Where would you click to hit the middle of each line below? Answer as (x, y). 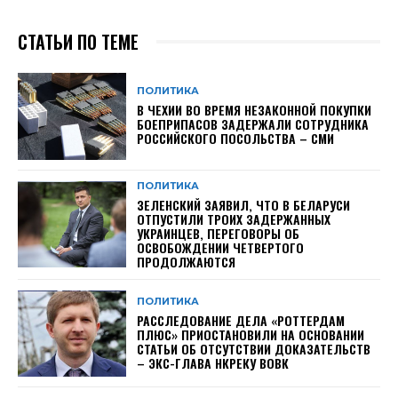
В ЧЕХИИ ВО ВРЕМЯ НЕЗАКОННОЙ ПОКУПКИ (255, 110)
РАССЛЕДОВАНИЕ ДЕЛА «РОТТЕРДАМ (241, 320)
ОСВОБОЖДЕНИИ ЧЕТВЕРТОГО (221, 247)
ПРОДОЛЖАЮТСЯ (187, 261)
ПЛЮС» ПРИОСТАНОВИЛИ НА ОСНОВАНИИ (251, 334)
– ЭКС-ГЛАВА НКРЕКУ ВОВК (213, 362)
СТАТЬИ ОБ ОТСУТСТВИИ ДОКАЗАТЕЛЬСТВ (254, 348)
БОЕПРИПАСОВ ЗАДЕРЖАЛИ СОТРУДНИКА (253, 124)
